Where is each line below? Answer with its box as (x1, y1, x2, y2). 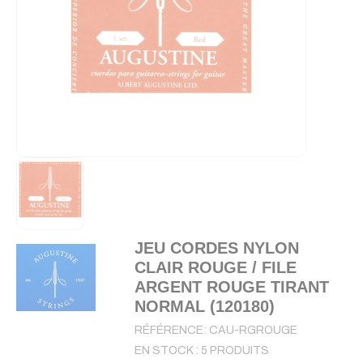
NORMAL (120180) (134, 297, 275, 315)
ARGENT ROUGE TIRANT (134, 278, 329, 296)
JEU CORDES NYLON (134, 239, 299, 257)
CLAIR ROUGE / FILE (134, 258, 297, 276)
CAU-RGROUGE (208, 324, 297, 336)
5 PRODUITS (200, 344, 269, 357)
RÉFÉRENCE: (134, 324, 209, 336)
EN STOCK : (134, 344, 201, 357)
